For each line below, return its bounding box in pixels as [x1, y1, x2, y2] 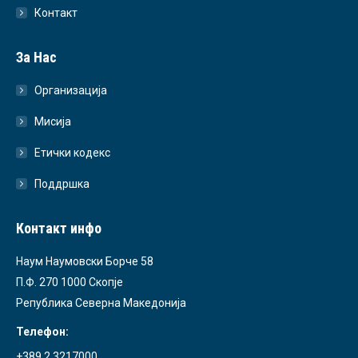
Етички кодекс [34, 145, 110, 159]
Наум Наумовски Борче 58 [16, 254, 153, 268]
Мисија [34, 114, 71, 128]
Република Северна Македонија [16, 296, 186, 309]
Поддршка [34, 177, 89, 190]
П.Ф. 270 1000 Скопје [16, 275, 123, 288]
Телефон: [16, 324, 69, 338]
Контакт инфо [16, 219, 101, 237]
